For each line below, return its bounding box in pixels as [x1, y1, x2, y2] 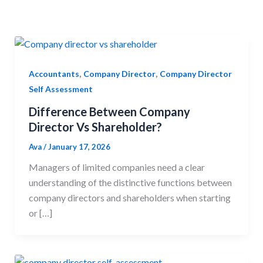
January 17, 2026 [48, 141, 110, 151]
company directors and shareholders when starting [28, 191, 231, 203]
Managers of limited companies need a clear [28, 161, 205, 173]
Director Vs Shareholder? [28, 119, 162, 134]
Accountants [28, 68, 79, 79]
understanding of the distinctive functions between [28, 176, 232, 188]
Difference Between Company [28, 104, 190, 119]
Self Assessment [28, 83, 93, 94]
